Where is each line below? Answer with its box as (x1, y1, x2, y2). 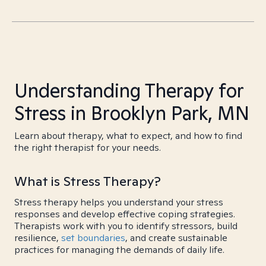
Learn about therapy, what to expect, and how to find (14, 129, 242, 142)
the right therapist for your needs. (14, 141, 161, 154)
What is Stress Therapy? (14, 173, 161, 189)
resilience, (14, 232, 61, 244)
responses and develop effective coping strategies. (14, 208, 235, 220)
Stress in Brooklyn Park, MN (14, 100, 249, 125)
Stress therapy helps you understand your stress (14, 196, 223, 208)
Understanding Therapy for (14, 78, 243, 103)
